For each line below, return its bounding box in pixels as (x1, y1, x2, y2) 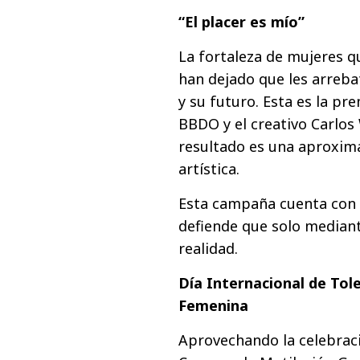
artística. (178, 159, 239, 179)
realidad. (178, 239, 242, 259)
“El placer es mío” (178, 12, 305, 32)
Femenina (178, 296, 248, 316)
